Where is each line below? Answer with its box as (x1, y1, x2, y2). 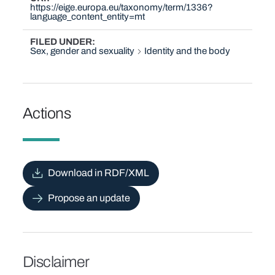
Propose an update (47, 192, 130, 203)
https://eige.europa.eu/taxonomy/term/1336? (30, 2, 214, 13)
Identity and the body (144, 45, 231, 56)
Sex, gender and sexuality (30, 45, 135, 56)
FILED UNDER (30, 36, 93, 47)
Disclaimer (22, 253, 90, 270)
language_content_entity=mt (30, 12, 145, 22)
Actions (22, 104, 71, 122)
